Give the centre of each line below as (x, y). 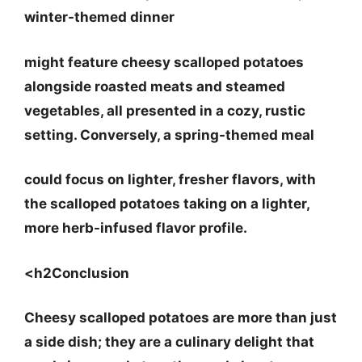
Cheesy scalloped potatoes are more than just (181, 318)
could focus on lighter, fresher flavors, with (170, 179)
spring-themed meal (244, 135)
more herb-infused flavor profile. (136, 228)
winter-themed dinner (99, 17)
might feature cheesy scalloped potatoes (164, 62)
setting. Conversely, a (99, 135)
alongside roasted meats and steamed (155, 86)
